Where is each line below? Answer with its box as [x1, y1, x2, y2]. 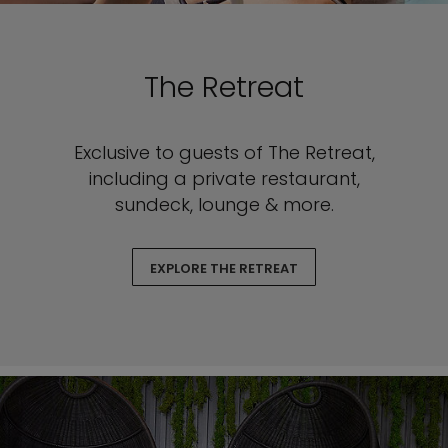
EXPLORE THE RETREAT [150, 259, 298, 279]
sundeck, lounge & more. [114, 192, 334, 218]
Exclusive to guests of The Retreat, [73, 140, 375, 166]
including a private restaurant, [88, 166, 360, 192]
